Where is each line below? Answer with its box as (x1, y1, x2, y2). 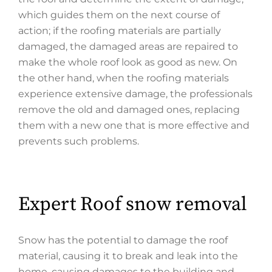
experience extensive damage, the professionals (18, 87, 253, 100)
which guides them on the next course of (18, 8, 220, 21)
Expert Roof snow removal (18, 192, 247, 217)
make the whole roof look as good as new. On (18, 56, 237, 68)
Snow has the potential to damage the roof (18, 234, 228, 246)
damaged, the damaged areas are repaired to (18, 40, 238, 52)
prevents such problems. (18, 135, 141, 147)
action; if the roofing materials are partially (18, 24, 221, 36)
